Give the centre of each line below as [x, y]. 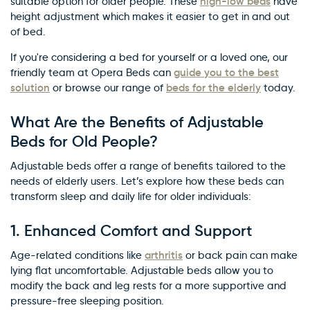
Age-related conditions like [77, 255]
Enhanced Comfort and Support [138, 231]
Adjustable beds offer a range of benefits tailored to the [148, 166]
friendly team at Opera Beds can [92, 73]
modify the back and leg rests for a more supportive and [148, 286]
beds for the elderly [213, 88]
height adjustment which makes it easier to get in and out [150, 17]
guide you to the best [226, 72]
